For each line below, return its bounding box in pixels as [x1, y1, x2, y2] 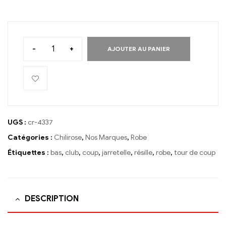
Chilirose [54, 133, 82, 142]
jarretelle [102, 148, 131, 157]
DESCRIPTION [25, 193, 79, 204]
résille [134, 148, 152, 157]
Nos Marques [85, 133, 127, 142]
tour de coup [174, 148, 215, 157]
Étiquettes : [8, 148, 50, 157]
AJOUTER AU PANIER [107, 44, 170, 52]
